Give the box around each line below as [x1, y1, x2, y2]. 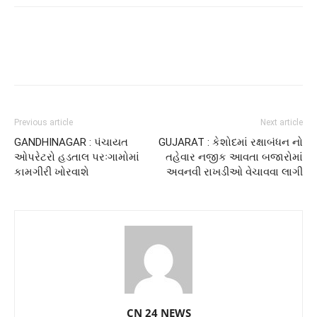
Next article [260, 117, 303, 128]
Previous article [14, 117, 73, 128]
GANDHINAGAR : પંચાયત [14, 136, 128, 149]
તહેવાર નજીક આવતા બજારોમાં [166, 151, 303, 164]
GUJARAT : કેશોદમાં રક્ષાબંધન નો [158, 136, 303, 149]
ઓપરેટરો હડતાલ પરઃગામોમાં [14, 151, 139, 164]
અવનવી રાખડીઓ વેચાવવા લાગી [166, 166, 303, 179]
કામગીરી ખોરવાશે [14, 166, 89, 179]
